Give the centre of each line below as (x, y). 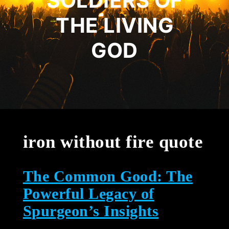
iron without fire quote (113, 142)
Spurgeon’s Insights (91, 211)
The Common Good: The (108, 176)
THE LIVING (114, 26)
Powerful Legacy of (88, 193)
